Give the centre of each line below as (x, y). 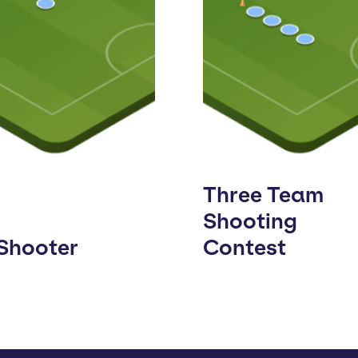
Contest (245, 247)
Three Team (263, 195)
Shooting (250, 221)
